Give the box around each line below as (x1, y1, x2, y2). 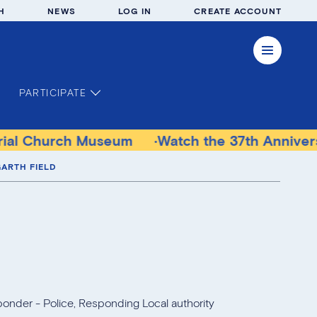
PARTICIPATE (18, 86, 86, 98)
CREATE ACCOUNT (194, 6, 282, 16)
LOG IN (117, 6, 152, 16)
